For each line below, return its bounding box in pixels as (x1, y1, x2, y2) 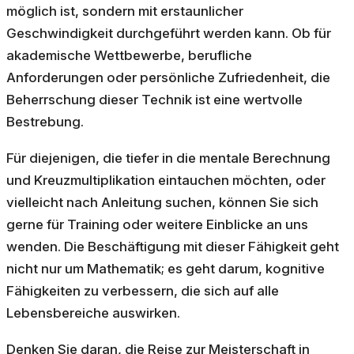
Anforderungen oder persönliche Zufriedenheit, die (6, 70, 330, 86)
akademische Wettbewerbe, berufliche (6, 47, 252, 64)
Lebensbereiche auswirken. (6, 305, 180, 322)
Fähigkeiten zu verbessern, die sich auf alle (6, 283, 279, 299)
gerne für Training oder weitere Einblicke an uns (6, 217, 308, 233)
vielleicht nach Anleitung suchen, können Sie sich (6, 194, 318, 211)
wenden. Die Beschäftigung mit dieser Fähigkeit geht (6, 239, 339, 255)
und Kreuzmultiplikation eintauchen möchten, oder (6, 172, 326, 189)
